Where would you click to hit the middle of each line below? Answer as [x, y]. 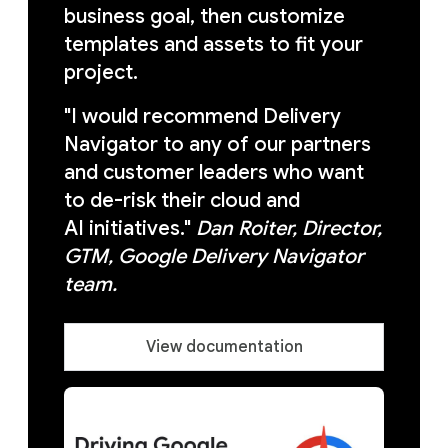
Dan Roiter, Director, [289, 228]
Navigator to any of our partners [217, 144]
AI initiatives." [130, 228]
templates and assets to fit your [213, 44]
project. [103, 72]
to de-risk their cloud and [182, 200]
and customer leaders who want [214, 172]
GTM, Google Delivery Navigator [214, 256]
